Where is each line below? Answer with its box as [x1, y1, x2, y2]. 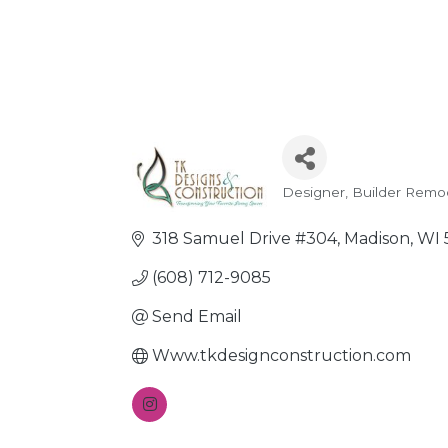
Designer [282, 184, 345, 200]
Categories [281, 194, 407, 223]
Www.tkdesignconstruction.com [152, 346, 411, 365]
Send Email [152, 307, 242, 326]
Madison [344, 229, 410, 248]
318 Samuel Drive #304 [152, 229, 337, 248]
